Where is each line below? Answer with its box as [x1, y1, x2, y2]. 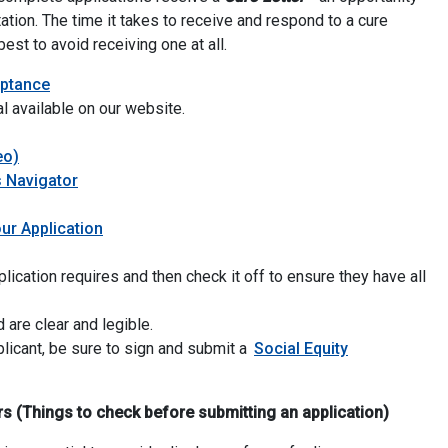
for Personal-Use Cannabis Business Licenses [49, 74, 393, 94]
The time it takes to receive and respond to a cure [38, 11, 388, 31]
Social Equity [254, 339, 348, 359]
